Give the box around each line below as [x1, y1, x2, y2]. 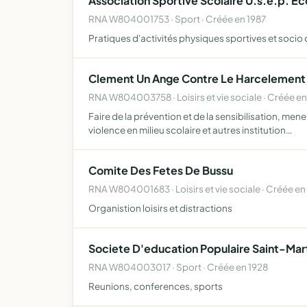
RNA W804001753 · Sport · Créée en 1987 [88, 13, 266, 25]
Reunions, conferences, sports [88, 280, 223, 292]
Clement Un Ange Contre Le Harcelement [88, 71, 306, 86]
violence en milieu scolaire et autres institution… [88, 124, 292, 136]
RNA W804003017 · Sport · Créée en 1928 [88, 261, 268, 273]
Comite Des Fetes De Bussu [88, 163, 233, 177]
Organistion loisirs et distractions [88, 202, 232, 214]
